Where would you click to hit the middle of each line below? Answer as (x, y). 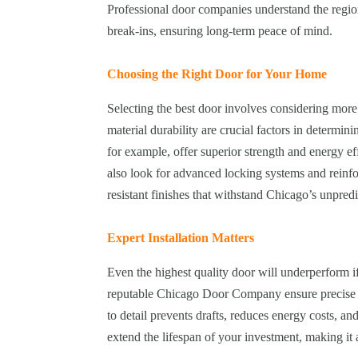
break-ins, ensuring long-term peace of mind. (220, 31)
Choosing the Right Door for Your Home (217, 74)
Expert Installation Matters (181, 238)
